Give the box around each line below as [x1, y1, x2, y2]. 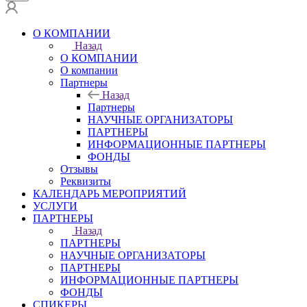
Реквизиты [60, 175, 111, 187]
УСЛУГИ [33, 199, 77, 212]
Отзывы [60, 162, 98, 175]
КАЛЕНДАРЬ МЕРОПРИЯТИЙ [33, 187, 186, 199]
